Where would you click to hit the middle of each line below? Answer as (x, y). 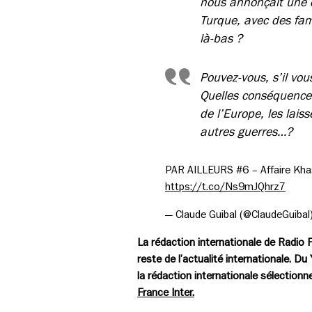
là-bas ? (221, 38)
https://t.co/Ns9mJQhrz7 (225, 186)
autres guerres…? (246, 131)
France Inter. (166, 292)
